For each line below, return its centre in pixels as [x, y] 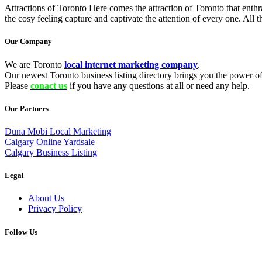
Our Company [28, 42]
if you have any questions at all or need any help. [158, 85]
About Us [46, 198]
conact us [49, 85]
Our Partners [27, 108]
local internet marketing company [131, 64]
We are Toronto [35, 64]
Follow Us [21, 232]
